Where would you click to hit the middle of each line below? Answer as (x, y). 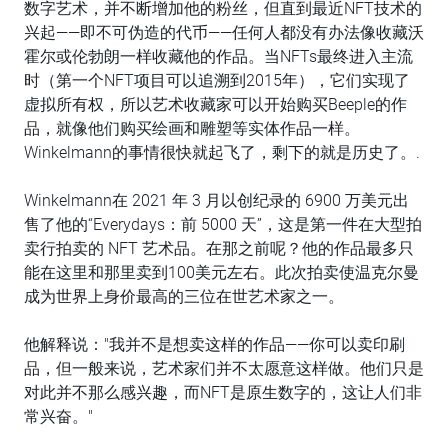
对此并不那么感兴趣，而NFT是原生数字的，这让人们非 (223, 392)
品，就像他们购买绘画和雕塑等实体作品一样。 (192, 128)
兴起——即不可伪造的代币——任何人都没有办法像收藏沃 (224, 32)
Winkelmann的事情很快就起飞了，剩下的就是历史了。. (222, 152)
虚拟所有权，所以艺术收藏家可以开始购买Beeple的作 (215, 104)
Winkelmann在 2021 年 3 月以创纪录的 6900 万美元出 (216, 200)
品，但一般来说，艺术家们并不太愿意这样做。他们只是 (224, 368)
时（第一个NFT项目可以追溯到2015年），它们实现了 (217, 80)
